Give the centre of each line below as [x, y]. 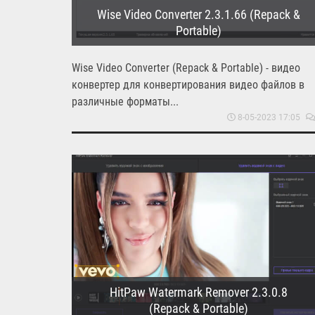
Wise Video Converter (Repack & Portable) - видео [186, 67]
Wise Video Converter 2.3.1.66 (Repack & [198, 14]
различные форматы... [125, 101]
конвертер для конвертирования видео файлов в [188, 84]
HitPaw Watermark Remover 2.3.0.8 [198, 292]
